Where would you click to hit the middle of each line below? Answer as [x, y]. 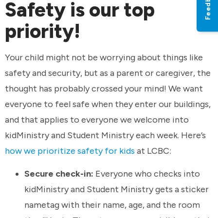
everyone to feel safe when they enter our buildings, [108, 104]
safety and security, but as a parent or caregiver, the [108, 73]
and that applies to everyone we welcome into [97, 119]
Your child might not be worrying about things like [104, 57]
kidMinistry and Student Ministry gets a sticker [117, 190]
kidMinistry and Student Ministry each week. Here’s [105, 135]
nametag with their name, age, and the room [112, 205]
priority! [45, 31]
